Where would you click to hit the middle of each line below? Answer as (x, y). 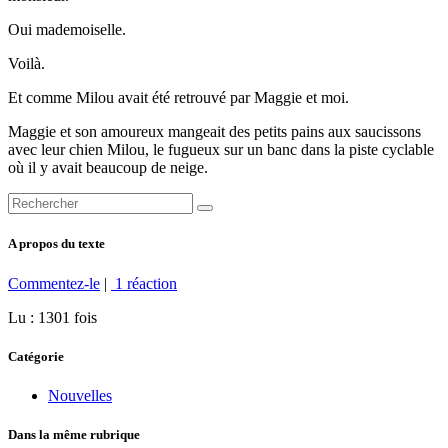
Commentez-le (54, 283)
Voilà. (26, 64)
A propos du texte (56, 244)
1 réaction (144, 283)
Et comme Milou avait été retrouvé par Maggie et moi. (178, 98)
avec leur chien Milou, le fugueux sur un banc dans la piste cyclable (221, 150)
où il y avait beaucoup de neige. (108, 168)
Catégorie (36, 356)
